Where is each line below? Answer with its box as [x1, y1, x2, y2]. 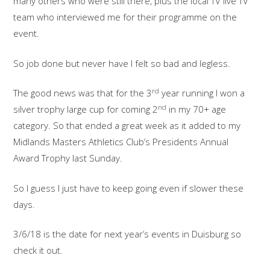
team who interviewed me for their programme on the [13, 11, 237, 24]
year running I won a [159, 87, 245, 99]
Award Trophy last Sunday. [13, 152, 123, 165]
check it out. [13, 244, 63, 257]
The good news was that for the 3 [13, 87, 152, 99]
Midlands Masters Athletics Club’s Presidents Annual [13, 136, 229, 148]
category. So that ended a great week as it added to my [13, 119, 241, 132]
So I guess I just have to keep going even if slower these [13, 181, 244, 194]
